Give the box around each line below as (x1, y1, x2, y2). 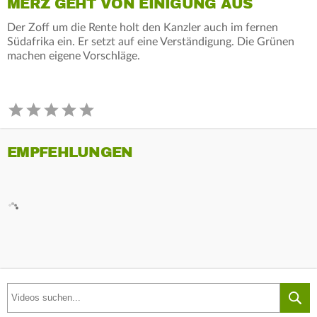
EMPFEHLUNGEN (7, 143, 133, 161)
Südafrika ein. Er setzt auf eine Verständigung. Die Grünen (7, 35, 294, 47)
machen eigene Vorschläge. (7, 50, 140, 62)
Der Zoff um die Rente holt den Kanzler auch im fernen (7, 21, 278, 33)
